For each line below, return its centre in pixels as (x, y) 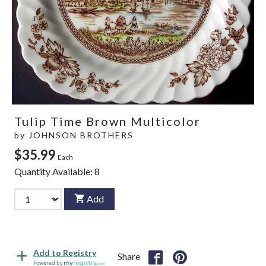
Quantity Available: (54, 171)
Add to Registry (65, 253)
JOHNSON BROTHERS (81, 135)
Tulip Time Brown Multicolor (107, 121)
